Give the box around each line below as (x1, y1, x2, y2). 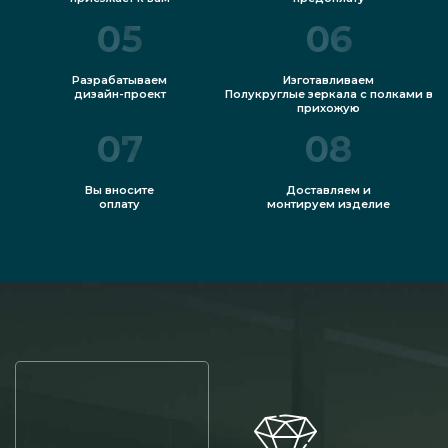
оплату (99, 197, 140, 212)
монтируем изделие (267, 197, 390, 212)
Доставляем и (286, 183, 371, 198)
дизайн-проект (73, 87, 166, 102)
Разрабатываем (72, 73, 167, 88)
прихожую (297, 101, 360, 116)
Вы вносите (85, 183, 154, 198)
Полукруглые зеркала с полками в (224, 87, 433, 102)
